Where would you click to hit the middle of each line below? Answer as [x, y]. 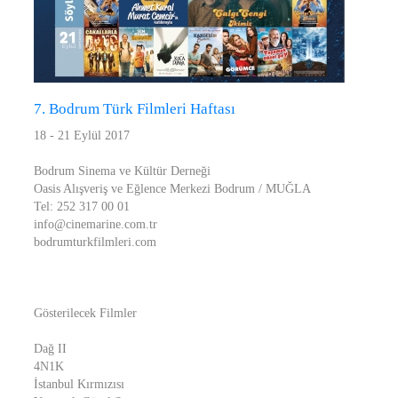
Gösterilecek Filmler [85, 313]
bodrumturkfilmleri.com [95, 242]
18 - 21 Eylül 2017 [82, 135]
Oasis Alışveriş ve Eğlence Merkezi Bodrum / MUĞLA [172, 189]
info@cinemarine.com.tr [96, 224]
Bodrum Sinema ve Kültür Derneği [122, 171]
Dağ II [50, 349]
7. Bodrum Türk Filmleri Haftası [135, 109]
